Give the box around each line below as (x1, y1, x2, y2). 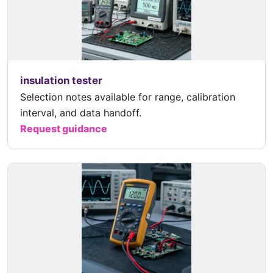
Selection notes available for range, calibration (20, 91, 235, 104)
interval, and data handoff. (20, 107, 141, 119)
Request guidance (20, 122, 107, 135)
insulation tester (20, 74, 102, 87)
